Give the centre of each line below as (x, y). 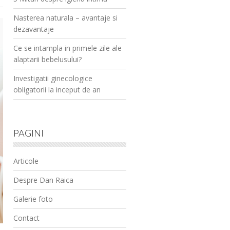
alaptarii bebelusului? (47, 59)
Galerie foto (33, 199)
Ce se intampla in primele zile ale (68, 48)
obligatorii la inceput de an (57, 90)
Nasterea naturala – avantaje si (65, 18)
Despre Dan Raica (43, 180)
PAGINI (28, 133)
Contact (26, 218)
